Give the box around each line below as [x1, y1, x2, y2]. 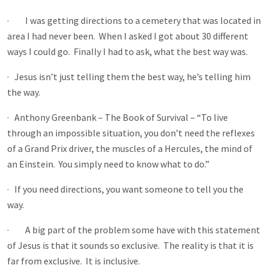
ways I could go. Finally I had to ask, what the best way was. [7, 45, 249, 57]
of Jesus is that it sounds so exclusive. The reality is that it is [7, 239, 254, 251]
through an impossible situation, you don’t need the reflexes [7, 127, 255, 139]
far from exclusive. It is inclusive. [7, 255, 140, 267]
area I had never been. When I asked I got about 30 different [7, 30, 248, 42]
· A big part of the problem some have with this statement [7, 224, 260, 236]
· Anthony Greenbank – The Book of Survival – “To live [7, 111, 228, 123]
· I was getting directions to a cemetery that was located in [7, 14, 261, 26]
